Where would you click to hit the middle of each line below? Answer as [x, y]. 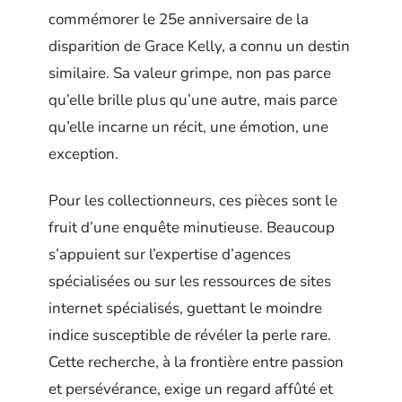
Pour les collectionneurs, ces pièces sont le [193, 201]
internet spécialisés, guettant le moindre [185, 308]
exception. [83, 153]
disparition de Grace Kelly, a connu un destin [199, 46]
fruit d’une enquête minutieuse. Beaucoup [192, 227]
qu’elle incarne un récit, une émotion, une [188, 127]
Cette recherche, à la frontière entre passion [196, 362]
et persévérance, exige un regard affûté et [191, 389]
